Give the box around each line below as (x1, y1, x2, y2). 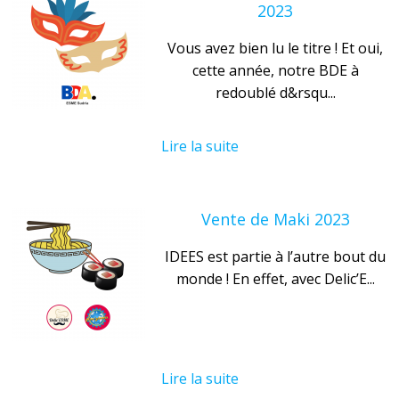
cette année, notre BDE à (191, 60, 359, 80)
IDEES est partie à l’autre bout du (165, 246, 386, 266)
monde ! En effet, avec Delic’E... (175, 268, 375, 289)
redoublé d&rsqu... (215, 82, 336, 102)
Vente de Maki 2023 (200, 208, 350, 230)
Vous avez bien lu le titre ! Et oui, (167, 37, 383, 58)
